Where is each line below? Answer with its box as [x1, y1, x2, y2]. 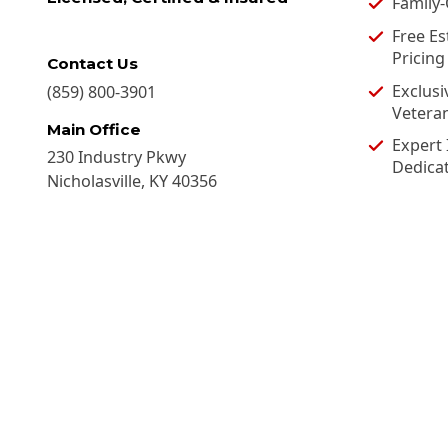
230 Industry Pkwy [47, 146, 186, 169]
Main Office [47, 119, 141, 139]
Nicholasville [47, 170, 141, 193]
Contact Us [47, 54, 138, 74]
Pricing [392, 46, 445, 69]
